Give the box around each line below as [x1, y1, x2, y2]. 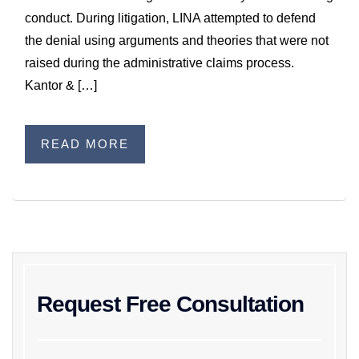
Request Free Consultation [37, 292, 304, 317]
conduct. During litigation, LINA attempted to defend [25, 11, 316, 25]
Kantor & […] [25, 79, 97, 92]
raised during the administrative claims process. [25, 56, 294, 70]
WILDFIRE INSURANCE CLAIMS [22, 5, 241, 19]
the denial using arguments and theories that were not [25, 34, 329, 47]
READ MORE [41, 137, 129, 151]
